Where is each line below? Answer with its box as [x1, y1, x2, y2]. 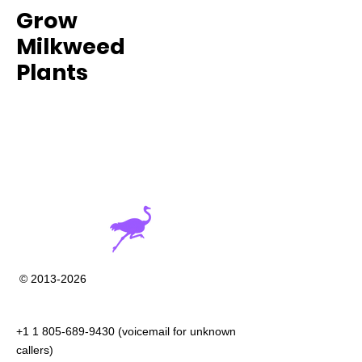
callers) [16, 343, 53, 356]
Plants [16, 57, 88, 87]
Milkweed [16, 32, 125, 61]
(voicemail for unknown [115, 325, 236, 338]
